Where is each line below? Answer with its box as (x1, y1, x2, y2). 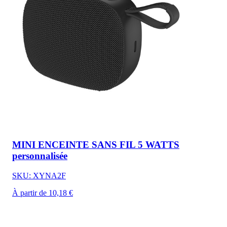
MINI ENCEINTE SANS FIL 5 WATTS (12, 139, 179, 150)
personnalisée (12, 150, 67, 161)
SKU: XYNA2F (12, 171, 66, 180)
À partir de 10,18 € (12, 188, 73, 197)
